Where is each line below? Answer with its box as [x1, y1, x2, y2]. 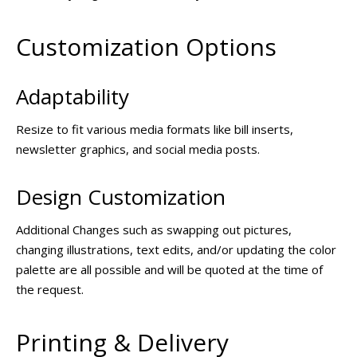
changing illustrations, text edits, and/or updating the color [16, 241, 336, 257]
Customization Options [16, 29, 277, 63]
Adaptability [16, 82, 129, 112]
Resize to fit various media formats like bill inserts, [16, 121, 293, 138]
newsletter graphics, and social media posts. [16, 141, 260, 158]
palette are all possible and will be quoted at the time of [16, 261, 323, 277]
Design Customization [16, 182, 226, 211]
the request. [16, 280, 84, 297]
